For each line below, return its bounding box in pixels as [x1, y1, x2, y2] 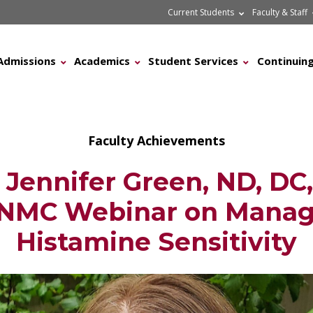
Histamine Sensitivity [16, 226, 297, 257]
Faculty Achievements [88, 132, 225, 149]
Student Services [148, 54, 239, 68]
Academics [73, 54, 130, 68]
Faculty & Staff [252, 6, 308, 18]
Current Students [167, 6, 234, 18]
